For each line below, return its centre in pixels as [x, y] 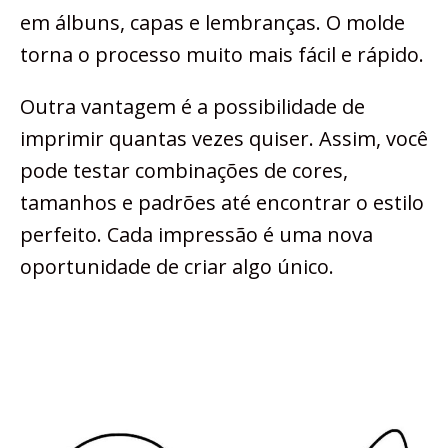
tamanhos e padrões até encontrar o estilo [222, 202]
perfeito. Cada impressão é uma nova [196, 234]
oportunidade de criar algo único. [177, 266]
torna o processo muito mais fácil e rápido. [222, 54]
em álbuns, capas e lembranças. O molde [212, 22]
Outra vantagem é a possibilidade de [192, 106]
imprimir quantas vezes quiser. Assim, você [224, 138]
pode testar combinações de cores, [184, 170]
